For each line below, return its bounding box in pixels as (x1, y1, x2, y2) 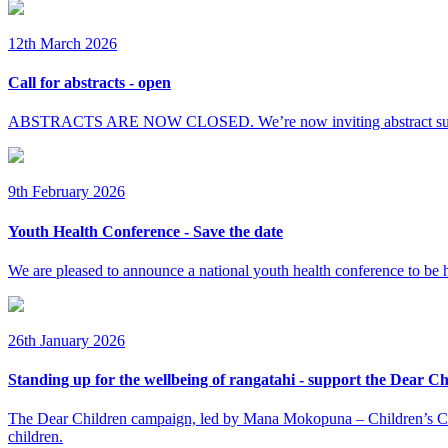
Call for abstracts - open (8, 74, 171, 92)
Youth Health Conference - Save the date (8, 222, 283, 240)
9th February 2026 (8, 183, 125, 201)
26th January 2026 (8, 331, 125, 349)
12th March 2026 (8, 34, 117, 52)
